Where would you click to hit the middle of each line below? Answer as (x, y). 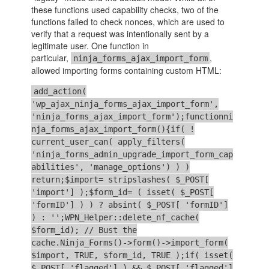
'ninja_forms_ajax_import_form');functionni (132, 117)
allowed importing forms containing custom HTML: (127, 71)
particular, (51, 58)
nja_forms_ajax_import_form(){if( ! (113, 129)
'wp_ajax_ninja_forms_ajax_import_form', (125, 104)
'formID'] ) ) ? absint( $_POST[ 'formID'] (130, 205)
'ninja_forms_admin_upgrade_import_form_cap (132, 155)
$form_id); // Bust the (84, 230)
